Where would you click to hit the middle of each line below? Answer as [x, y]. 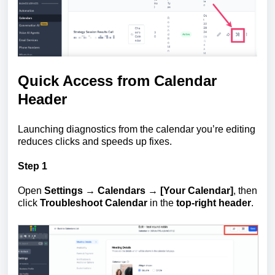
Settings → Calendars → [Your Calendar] [139, 190]
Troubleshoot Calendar [94, 203]
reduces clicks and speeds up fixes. [95, 141]
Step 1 [33, 166]
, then [245, 190]
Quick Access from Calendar [117, 80]
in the [162, 203]
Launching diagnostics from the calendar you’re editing [137, 129]
